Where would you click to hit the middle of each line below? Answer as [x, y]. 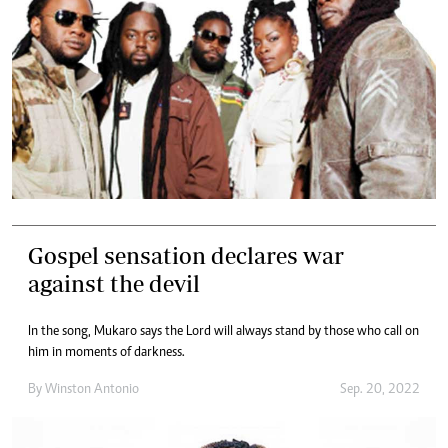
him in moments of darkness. [106, 353]
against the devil [114, 284]
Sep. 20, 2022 [380, 390]
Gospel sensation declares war [186, 256]
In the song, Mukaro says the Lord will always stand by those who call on [223, 332]
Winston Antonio [92, 390]
